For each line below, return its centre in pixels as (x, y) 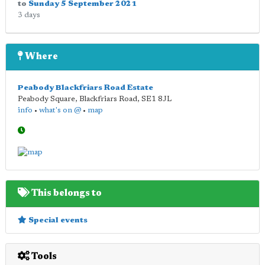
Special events (57, 220)
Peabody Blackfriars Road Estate (85, 88)
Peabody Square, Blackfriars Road (77, 99)
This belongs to (66, 193)
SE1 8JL (156, 99)
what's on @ (60, 111)
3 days (29, 15)
